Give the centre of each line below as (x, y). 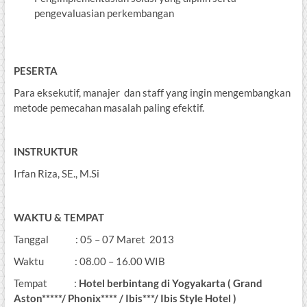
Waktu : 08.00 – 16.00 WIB (89, 261)
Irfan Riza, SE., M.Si (56, 174)
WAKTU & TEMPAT (59, 218)
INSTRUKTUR (46, 152)
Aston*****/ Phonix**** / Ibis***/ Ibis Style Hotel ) (125, 298)
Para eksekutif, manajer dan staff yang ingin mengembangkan (152, 93)
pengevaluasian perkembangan (104, 13)
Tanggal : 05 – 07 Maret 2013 (94, 240)
